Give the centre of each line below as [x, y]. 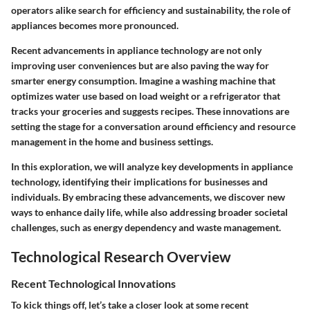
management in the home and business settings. [112, 141]
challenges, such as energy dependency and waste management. [146, 227]
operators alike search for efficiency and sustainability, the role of [151, 10]
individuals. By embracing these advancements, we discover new [148, 197]
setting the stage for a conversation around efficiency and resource [153, 126]
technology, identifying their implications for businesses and [139, 181]
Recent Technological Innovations [93, 283]
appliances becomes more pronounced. [95, 25]
